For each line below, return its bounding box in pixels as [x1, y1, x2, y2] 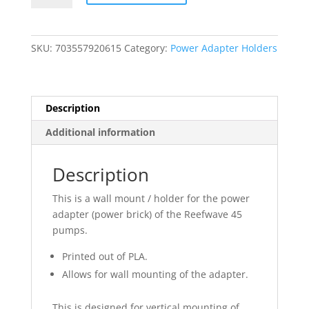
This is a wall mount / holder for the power [52, 192, 250, 206]
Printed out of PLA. [61, 250, 148, 263]
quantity [30, 98, 69, 112]
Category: [123, 41, 170, 55]
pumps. [52, 223, 88, 237]
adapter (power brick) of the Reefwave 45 [52, 208, 242, 221]
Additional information [45, 126, 155, 139]
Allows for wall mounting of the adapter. [61, 268, 248, 281]
